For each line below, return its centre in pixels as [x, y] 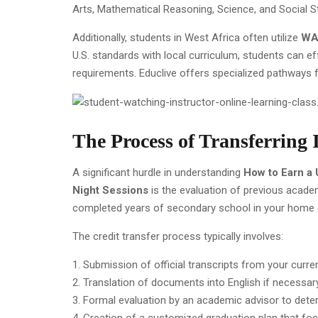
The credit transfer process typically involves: [178, 236]
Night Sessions [110, 190]
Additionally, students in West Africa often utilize [187, 38]
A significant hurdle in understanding [158, 172]
